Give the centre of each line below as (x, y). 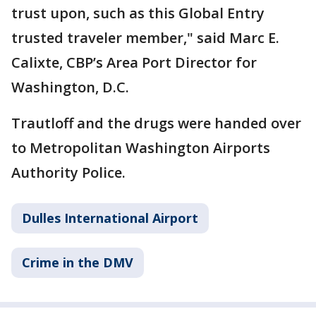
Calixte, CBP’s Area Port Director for (134, 63)
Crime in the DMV (78, 263)
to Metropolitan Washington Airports (141, 148)
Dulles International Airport (110, 218)
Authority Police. (68, 173)
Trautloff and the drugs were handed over (156, 123)
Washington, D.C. (70, 87)
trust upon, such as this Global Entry (138, 13)
